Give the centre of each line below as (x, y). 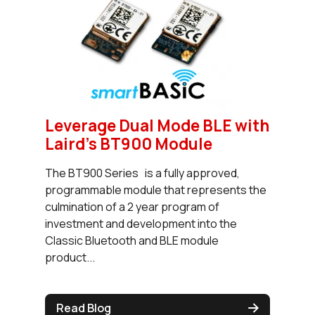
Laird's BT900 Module (129, 143)
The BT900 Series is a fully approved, (142, 173)
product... (70, 257)
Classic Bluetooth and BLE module (132, 240)
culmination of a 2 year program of (132, 206)
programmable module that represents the (156, 189)
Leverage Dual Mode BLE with (157, 125)
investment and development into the (141, 223)
